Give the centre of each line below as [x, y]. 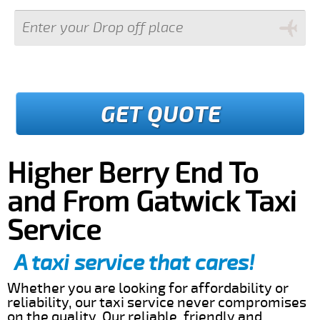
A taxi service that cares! [134, 263]
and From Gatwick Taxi [152, 202]
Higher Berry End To [133, 174]
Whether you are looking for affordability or [148, 288]
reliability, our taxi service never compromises [157, 302]
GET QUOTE [160, 114]
